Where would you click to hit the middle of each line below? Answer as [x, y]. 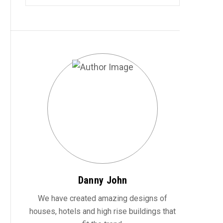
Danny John [103, 180]
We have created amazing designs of [103, 198]
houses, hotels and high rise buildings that [103, 211]
